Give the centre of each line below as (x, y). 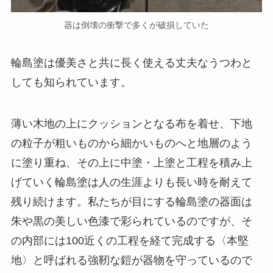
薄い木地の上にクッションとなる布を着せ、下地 (131, 123)
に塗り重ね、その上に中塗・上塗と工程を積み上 (131, 162)
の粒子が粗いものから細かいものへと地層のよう (131, 143)
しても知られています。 (71, 82)
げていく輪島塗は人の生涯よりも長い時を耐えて (131, 182)
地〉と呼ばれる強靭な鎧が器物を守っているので (131, 260)
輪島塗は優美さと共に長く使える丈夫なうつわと (131, 62)
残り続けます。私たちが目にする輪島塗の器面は (131, 201)
